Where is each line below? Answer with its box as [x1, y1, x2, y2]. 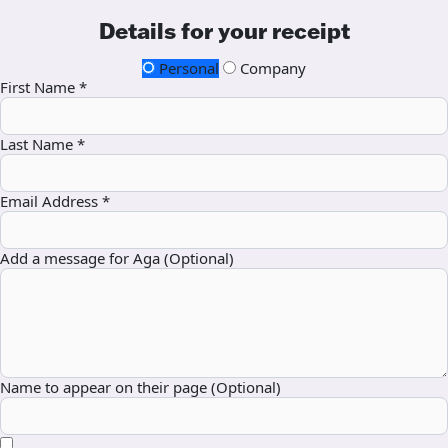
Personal [155, 58, 219, 79]
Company [236, 58, 306, 79]
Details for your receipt [98, 17, 350, 46]
